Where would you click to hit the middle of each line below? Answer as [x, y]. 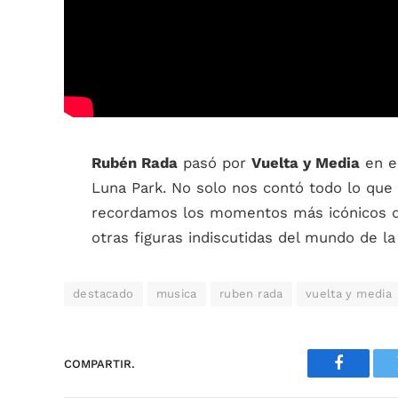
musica [176, 294]
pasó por [215, 163]
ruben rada [251, 294]
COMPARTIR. [99, 363]
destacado [103, 294]
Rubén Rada [135, 163]
